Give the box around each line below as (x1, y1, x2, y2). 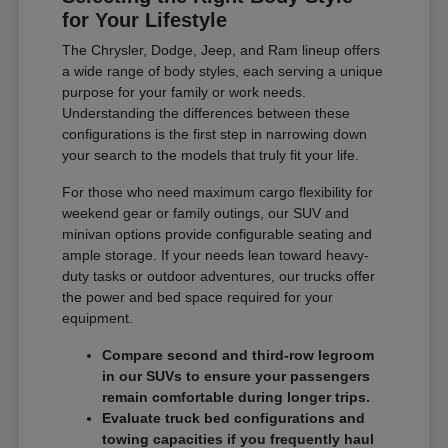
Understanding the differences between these (62, 104, 351, 121)
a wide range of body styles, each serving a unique (62, 62, 384, 79)
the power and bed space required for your (62, 288, 334, 305)
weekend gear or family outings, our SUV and (62, 204, 350, 221)
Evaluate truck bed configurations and (102, 409, 366, 426)
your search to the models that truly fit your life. (62, 146, 360, 163)
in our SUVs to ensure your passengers (102, 367, 371, 384)
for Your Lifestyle (62, 8, 228, 31)
